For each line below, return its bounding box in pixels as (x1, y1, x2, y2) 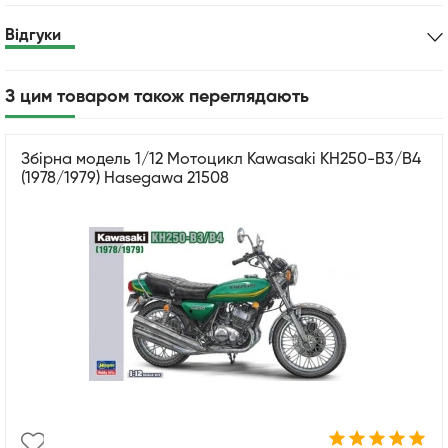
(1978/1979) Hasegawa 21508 (21, 170, 229, 187)
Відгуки (5, 27, 61, 44)
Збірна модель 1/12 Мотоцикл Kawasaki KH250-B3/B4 (21, 151, 421, 168)
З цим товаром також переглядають (5, 87, 309, 106)
